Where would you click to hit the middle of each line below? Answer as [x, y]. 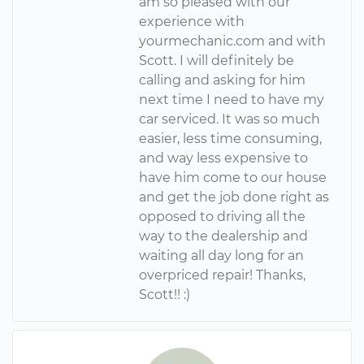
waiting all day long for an [222, 255]
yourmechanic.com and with [233, 41]
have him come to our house [233, 177]
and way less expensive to [224, 158]
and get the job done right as [234, 197]
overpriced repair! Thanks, [223, 275]
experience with [192, 21]
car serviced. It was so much [230, 119]
